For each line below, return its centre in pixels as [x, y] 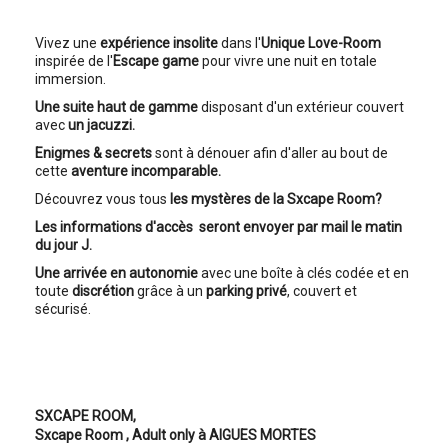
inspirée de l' [74, 61]
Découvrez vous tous [102, 199]
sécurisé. [63, 309]
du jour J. [63, 245]
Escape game [156, 61]
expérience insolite [160, 43]
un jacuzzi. [101, 125]
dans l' [241, 43]
